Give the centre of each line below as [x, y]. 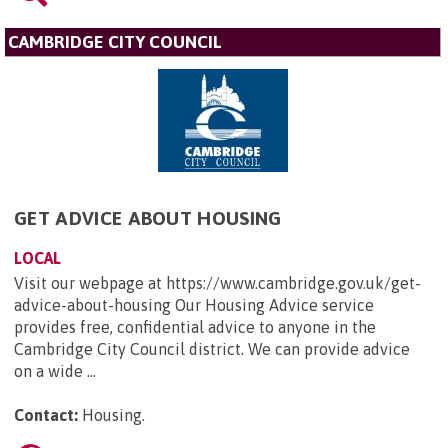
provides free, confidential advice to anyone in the [195, 326]
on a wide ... [55, 370]
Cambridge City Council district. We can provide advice [212, 348]
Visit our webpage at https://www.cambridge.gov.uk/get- [217, 282]
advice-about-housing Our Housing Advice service [194, 304]
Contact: [46, 414]
